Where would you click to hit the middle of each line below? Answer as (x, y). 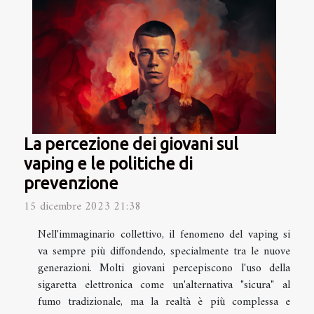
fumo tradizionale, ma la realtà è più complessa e (164, 302)
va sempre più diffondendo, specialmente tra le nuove (164, 251)
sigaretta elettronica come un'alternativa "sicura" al (164, 285)
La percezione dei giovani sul (131, 143)
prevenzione (71, 183)
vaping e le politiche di (108, 163)
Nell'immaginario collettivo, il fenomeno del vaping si (164, 234)
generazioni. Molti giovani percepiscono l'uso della (164, 268)
